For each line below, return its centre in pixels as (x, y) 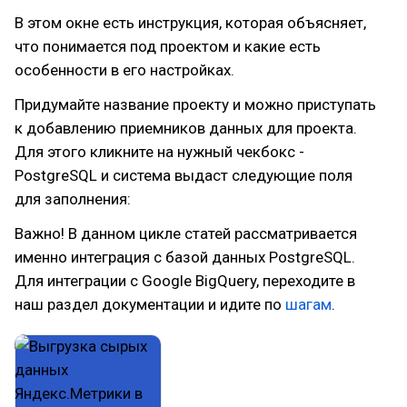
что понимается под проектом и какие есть (168, 46)
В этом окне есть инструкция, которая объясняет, (190, 23)
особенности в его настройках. (124, 70)
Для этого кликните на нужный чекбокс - (159, 152)
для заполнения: (73, 199)
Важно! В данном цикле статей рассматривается (186, 233)
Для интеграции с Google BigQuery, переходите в (185, 281)
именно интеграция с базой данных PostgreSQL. (185, 257)
